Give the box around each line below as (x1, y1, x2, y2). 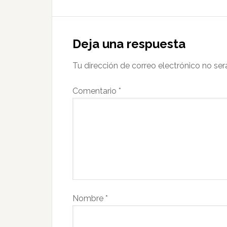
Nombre (72, 194, 105, 203)
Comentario (72, 86, 119, 96)
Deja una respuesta (72, 36, 185, 51)
